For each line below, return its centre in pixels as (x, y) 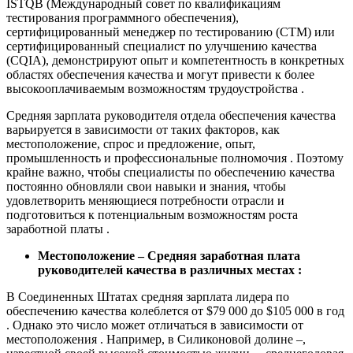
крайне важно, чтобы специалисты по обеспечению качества (171, 173)
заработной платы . (58, 229)
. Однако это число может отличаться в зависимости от (155, 325)
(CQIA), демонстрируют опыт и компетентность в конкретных (175, 61)
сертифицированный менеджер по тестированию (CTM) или (171, 32)
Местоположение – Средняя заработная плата (169, 256)
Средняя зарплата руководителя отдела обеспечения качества (171, 116)
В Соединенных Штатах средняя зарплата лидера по (148, 297)
